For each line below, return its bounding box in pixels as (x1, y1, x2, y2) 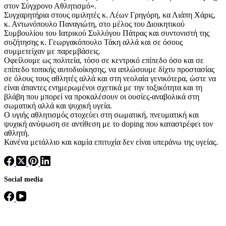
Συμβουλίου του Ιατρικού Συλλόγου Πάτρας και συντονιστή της (4, 28, 209, 37)
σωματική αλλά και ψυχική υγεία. (4, 101, 112, 110)
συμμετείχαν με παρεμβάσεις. (4, 46, 100, 55)
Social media (4, 175, 43, 184)
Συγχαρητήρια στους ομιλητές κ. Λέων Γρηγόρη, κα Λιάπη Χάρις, (4, 10, 215, 19)
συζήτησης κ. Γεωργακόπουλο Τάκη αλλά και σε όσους (4, 37, 183, 46)
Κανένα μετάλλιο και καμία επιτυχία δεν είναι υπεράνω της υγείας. (4, 137, 218, 146)
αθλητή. (4, 128, 29, 137)
